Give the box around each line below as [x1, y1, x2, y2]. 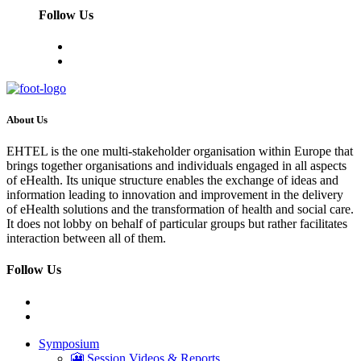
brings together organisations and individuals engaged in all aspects [6, 159, 346, 173]
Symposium [39, 336, 99, 351]
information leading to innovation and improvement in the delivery [6, 188, 343, 202]
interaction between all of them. [6, 231, 166, 246]
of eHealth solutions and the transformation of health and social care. [6, 202, 354, 217]
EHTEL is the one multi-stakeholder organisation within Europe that [6, 144, 353, 159]
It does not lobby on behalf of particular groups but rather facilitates [6, 217, 347, 231]
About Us [6, 114, 48, 127]
